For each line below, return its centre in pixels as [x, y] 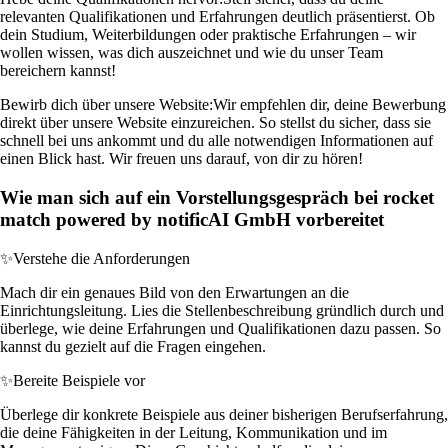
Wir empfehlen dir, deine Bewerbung [329, 105]
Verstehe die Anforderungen [101, 258]
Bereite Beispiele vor [79, 380]
